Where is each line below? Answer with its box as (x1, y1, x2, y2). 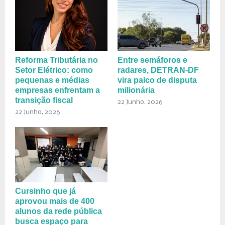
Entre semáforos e (118, 55, 187, 64)
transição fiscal (15, 95, 73, 104)
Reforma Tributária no (15, 55, 98, 64)
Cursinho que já (15, 186, 76, 195)
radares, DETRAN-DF (118, 65, 199, 74)
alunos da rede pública (15, 206, 102, 215)
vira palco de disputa (118, 75, 197, 84)
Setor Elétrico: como (15, 65, 93, 74)
